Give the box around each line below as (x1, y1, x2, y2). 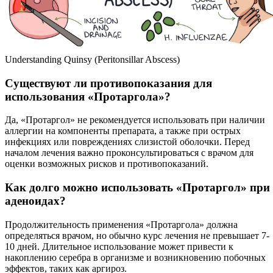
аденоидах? (5, 194, 66, 207)
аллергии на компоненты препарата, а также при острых (5, 126, 241, 136)
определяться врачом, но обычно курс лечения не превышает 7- (5, 230, 269, 241)
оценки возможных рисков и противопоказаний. (5, 158, 208, 169)
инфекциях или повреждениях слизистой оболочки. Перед (5, 136, 250, 147)
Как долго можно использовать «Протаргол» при (5, 180, 270, 194)
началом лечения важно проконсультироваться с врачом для (5, 147, 253, 158)
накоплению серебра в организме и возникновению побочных (5, 252, 266, 263)
